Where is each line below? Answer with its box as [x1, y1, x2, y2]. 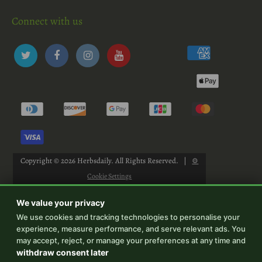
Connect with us [12, 14, 82, 29]
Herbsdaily [77, 156, 112, 166]
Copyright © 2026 [20, 156, 78, 166]
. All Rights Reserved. [111, 156, 181, 166]
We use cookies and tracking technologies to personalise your [16, 212, 240, 222]
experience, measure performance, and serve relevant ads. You [16, 224, 246, 233]
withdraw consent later [16, 247, 109, 257]
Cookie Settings [87, 171, 132, 181]
